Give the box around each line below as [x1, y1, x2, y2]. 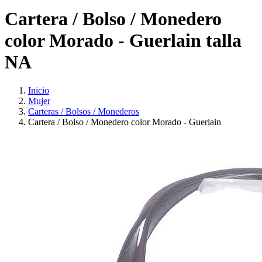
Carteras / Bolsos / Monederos [28, 106, 139, 117]
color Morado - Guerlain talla [5, 29, 242, 51]
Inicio [28, 85, 49, 96]
